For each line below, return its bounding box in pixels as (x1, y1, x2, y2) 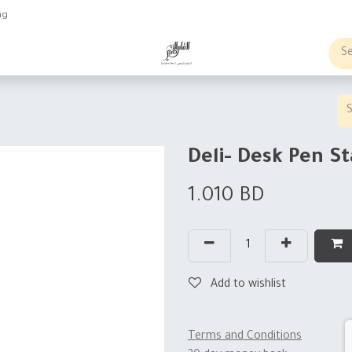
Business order (24, 47, 100, 59)
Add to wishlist (211, 279, 286, 291)
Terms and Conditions (188, 330, 302, 343)
